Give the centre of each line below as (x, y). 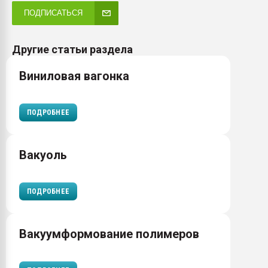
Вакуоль (43, 155)
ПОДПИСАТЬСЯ (53, 13)
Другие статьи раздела (72, 49)
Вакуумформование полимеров (109, 234)
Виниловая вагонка (74, 76)
